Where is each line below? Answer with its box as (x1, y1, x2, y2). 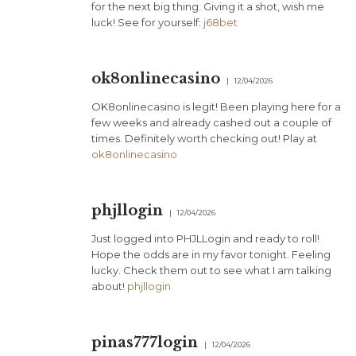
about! (91, 280, 127, 293)
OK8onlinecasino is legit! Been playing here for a (91, 100, 341, 114)
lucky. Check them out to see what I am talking (91, 264, 331, 277)
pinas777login (91, 334, 198, 352)
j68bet (203, 16, 238, 29)
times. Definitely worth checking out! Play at (91, 132, 317, 145)
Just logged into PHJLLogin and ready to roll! (91, 232, 319, 246)
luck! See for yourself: (91, 16, 203, 29)
